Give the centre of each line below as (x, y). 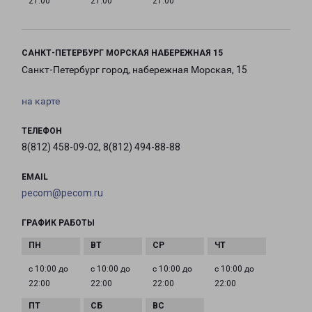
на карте (41, 101)
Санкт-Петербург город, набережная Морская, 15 (134, 70)
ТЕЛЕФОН (42, 131)
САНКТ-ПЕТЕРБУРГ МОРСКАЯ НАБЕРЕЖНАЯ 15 (122, 53)
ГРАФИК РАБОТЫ (58, 223)
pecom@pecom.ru (62, 193)
